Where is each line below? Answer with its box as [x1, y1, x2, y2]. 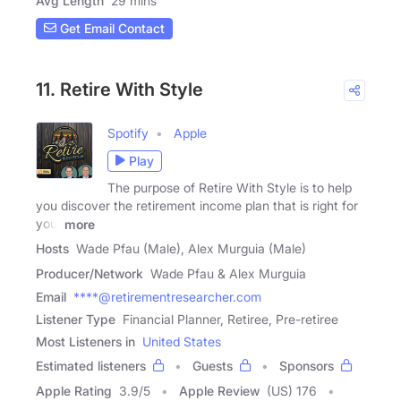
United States [142, 334, 221, 350]
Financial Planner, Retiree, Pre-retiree [123, 311, 338, 328]
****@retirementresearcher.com [73, 289, 261, 305]
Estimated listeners [36, 358, 146, 374]
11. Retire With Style [36, 78, 203, 100]
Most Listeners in [36, 334, 135, 350]
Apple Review [179, 383, 260, 399]
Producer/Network [36, 266, 143, 282]
